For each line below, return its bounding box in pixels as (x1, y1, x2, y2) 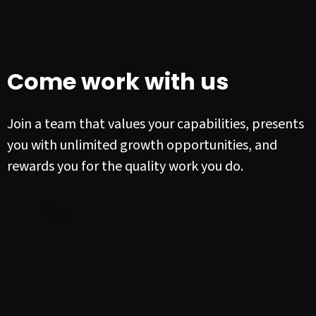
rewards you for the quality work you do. (7, 157, 243, 177)
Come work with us (7, 66, 229, 98)
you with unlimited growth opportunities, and (7, 135, 277, 156)
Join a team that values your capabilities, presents (7, 114, 304, 135)
